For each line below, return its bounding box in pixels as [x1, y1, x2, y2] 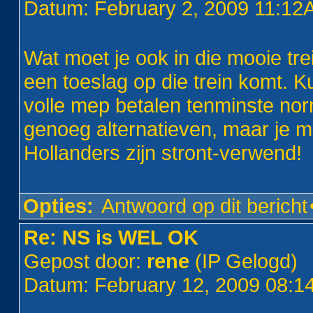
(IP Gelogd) [189, 249, 298, 272]
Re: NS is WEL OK [24, 226, 199, 249]
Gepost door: [24, 249, 147, 272]
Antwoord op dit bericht [101, 194, 308, 217]
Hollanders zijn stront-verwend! [24, 141, 303, 164]
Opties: [23, 194, 94, 217]
